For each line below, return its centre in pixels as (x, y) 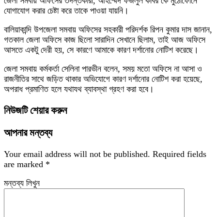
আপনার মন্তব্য (28, 133)
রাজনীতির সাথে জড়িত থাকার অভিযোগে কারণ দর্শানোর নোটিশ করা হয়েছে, (103, 79)
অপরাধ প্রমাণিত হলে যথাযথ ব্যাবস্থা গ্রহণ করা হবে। (79, 89)
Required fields (179, 154)
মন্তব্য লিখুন (22, 183)
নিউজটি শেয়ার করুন (35, 111)
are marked (25, 164)
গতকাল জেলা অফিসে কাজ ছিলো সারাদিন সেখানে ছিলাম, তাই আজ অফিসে (105, 40)
